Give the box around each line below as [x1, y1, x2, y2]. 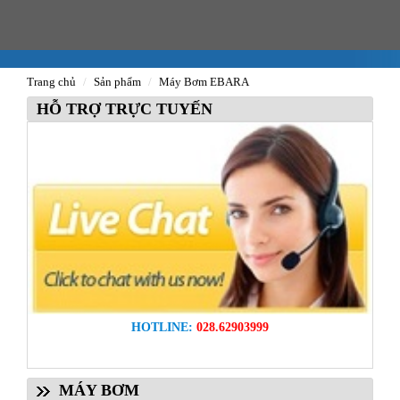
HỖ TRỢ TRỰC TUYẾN [28, 100, 212, 118]
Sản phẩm [94, 75, 141, 88]
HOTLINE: [131, 320, 193, 334]
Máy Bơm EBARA [159, 75, 249, 88]
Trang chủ [27, 75, 76, 88]
